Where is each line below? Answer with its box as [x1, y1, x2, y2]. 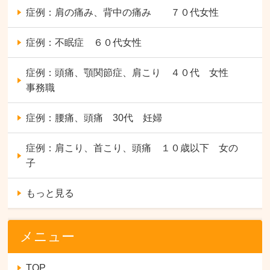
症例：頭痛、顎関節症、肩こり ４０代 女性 [26, 67, 239, 78]
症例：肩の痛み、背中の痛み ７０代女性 [26, 7, 219, 17]
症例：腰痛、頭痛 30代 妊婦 [26, 112, 163, 123]
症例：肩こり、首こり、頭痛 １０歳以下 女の [26, 142, 239, 153]
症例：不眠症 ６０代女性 [26, 37, 142, 48]
